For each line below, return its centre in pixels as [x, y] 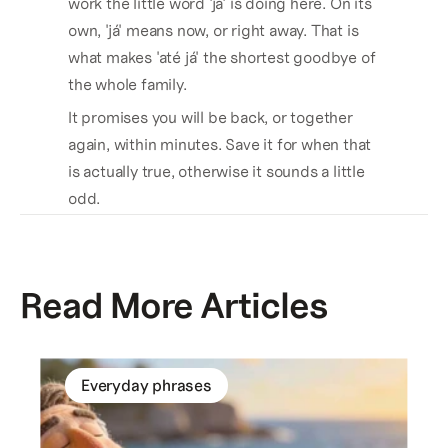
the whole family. [129, 84]
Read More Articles [173, 305]
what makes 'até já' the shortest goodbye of [222, 57]
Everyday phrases [146, 385]
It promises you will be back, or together [210, 117]
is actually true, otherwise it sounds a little [216, 171]
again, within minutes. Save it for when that [220, 144]
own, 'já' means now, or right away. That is [213, 30]
